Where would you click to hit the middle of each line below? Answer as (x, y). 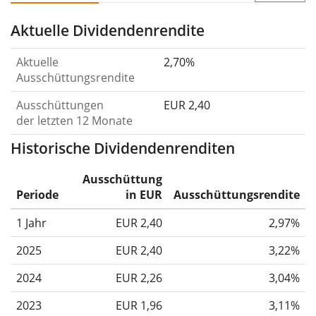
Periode (37, 195)
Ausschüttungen (60, 105)
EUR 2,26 (139, 278)
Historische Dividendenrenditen (123, 148)
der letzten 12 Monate (74, 121)
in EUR (144, 195)
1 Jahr (31, 223)
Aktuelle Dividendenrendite (108, 31)
